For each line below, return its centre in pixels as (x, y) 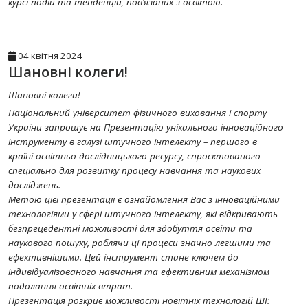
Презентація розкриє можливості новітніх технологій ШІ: (139, 300)
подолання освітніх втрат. (70, 286)
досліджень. (34, 185)
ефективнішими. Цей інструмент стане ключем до (123, 257)
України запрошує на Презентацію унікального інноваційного (146, 127)
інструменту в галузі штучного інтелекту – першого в (133, 142)
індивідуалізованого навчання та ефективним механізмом (139, 272)
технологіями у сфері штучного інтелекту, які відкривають (143, 214)
